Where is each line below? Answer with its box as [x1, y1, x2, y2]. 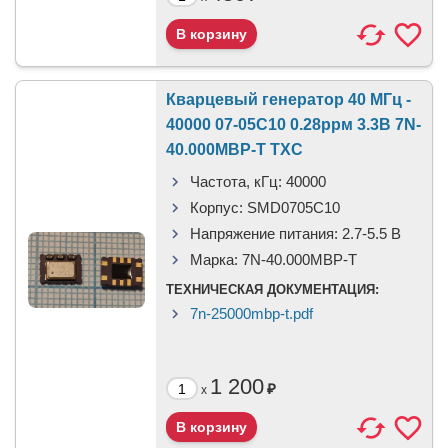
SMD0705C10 [247, 199, 340, 216]
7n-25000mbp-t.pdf [190, 305, 313, 322]
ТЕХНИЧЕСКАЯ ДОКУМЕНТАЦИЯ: [166, 282, 379, 297]
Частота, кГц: [190, 173, 282, 190]
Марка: [190, 251, 238, 268]
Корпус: [190, 199, 243, 216]
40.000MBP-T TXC [166, 141, 303, 158]
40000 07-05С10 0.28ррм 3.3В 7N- [166, 116, 421, 133]
